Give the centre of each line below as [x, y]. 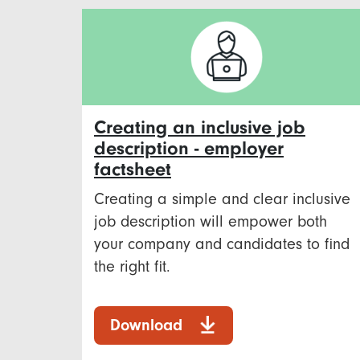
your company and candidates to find [222, 243]
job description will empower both [211, 221]
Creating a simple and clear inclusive [222, 198]
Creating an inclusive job [200, 127]
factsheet [133, 169]
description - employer [189, 148]
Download [146, 325]
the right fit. [132, 266]
